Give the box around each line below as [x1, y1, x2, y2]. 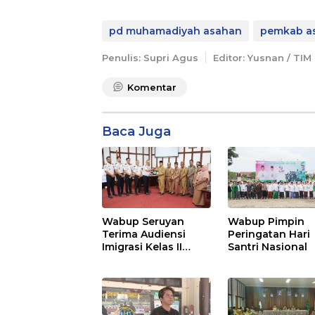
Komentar [127, 82, 176, 94]
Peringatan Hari [228, 227, 311, 240]
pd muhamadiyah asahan [109, 25, 242, 38]
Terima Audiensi [102, 227, 186, 240]
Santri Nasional [228, 240, 308, 253]
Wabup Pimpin [228, 214, 305, 228]
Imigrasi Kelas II [102, 240, 182, 253]
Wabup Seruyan [102, 214, 184, 228]
